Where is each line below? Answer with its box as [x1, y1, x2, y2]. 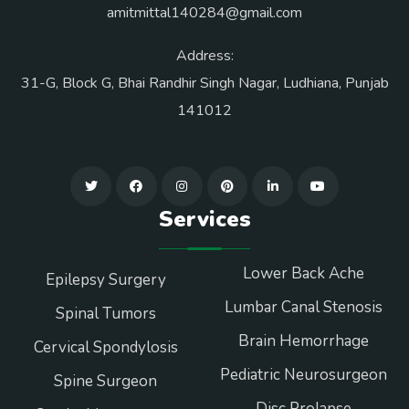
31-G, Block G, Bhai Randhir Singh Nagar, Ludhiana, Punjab [20, 73, 389, 94]
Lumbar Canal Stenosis [225, 297, 383, 319]
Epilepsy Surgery [45, 269, 166, 291]
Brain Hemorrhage [238, 330, 369, 352]
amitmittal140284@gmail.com [107, 3, 302, 24]
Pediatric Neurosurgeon [220, 364, 387, 386]
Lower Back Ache [243, 263, 364, 285]
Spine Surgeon [54, 371, 157, 393]
